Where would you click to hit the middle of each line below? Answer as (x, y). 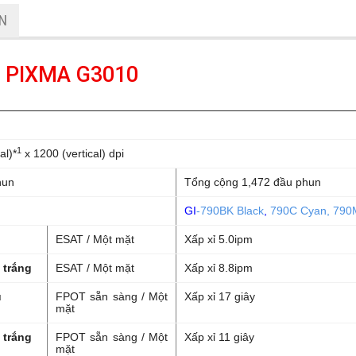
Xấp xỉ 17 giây (220, 296)
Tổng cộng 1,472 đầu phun (253, 182)
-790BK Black (230, 211)
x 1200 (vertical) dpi (73, 153)
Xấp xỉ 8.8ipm (219, 268)
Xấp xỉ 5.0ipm (219, 239)
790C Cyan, (300, 211)
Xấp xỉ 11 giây (219, 337)
